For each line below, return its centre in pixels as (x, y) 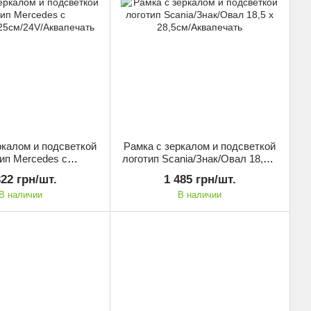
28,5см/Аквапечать (200, 171)
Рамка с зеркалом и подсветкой (200, 146)
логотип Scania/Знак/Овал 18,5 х (200, 159)
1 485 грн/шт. (200, 180)
